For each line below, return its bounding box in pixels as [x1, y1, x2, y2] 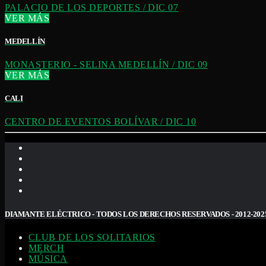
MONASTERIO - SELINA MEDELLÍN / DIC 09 [5, 59, 208, 70]
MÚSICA [28, 253, 68, 264]
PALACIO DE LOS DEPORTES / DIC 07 [5, 2, 179, 12]
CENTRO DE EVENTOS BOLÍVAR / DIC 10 [5, 116, 197, 127]
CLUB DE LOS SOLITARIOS [28, 232, 156, 242]
